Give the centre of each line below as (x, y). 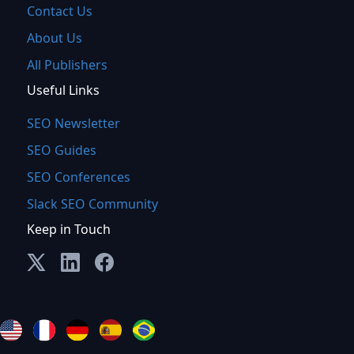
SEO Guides (61, 150)
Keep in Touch (68, 229)
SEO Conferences (78, 177)
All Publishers (67, 64)
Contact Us (59, 11)
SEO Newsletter (73, 123)
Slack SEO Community (92, 203)
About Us (54, 38)
